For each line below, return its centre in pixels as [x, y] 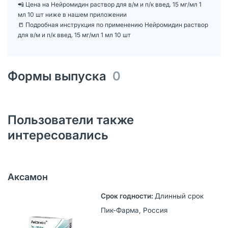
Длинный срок [179, 196]
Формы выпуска [60, 76]
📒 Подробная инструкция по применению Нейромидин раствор [113, 24]
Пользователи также [71, 120]
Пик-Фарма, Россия [134, 210]
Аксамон [28, 177]
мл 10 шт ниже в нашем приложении [72, 14]
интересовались [58, 135]
